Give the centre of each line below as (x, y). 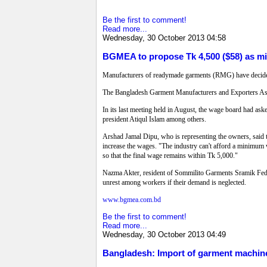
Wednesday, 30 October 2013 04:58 (164, 38)
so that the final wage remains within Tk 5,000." (170, 156)
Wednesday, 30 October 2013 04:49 (164, 235)
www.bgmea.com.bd (132, 200)
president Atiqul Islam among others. (154, 119)
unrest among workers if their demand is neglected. (174, 183)
